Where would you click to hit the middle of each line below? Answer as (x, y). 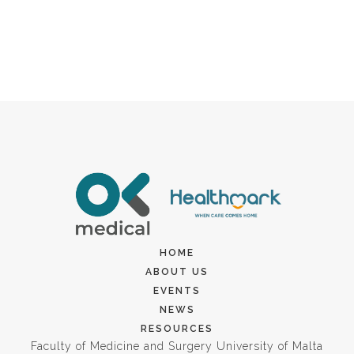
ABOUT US (177, 272)
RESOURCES (177, 329)
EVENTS (177, 291)
